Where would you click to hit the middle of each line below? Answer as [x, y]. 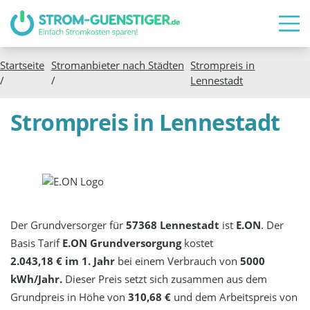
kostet [198, 243]
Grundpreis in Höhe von [70, 297]
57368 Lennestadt [173, 225]
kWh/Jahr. [37, 279]
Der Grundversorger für [69, 225]
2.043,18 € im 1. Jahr [63, 261]
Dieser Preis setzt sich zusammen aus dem [165, 279]
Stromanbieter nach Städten [117, 65]
